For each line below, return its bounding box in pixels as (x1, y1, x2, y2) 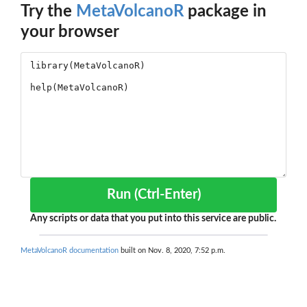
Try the (21, 3, 76, 21)
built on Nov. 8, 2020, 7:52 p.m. (119, 247, 225, 255)
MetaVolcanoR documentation (21, 247, 119, 255)
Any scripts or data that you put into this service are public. (30, 214, 276, 224)
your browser (21, 24, 119, 41)
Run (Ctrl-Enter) (134, 188, 201, 202)
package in (184, 3, 267, 21)
